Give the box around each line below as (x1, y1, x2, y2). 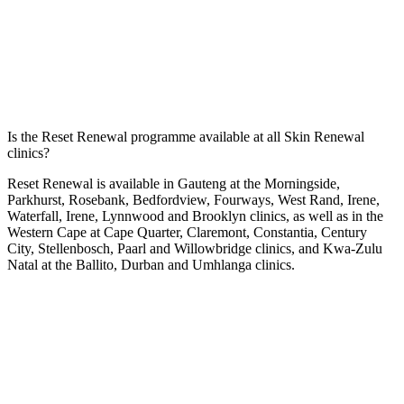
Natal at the (7, 257, 76, 272)
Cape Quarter (104, 225, 179, 240)
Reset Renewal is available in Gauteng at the (7, 176, 264, 191)
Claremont (187, 225, 246, 240)
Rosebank (69, 192, 125, 207)
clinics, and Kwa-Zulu (252, 241, 382, 256)
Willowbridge (174, 241, 252, 256)
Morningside (264, 176, 336, 191)
